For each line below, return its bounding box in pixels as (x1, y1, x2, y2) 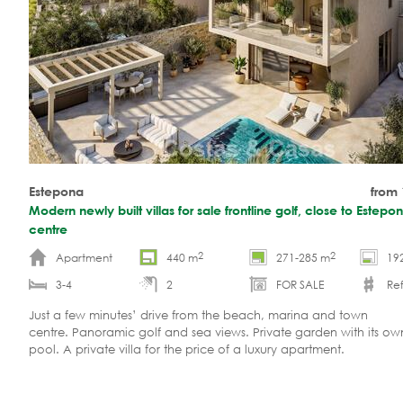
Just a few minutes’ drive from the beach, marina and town (29, 307, 368, 323)
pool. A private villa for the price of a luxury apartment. (29, 341, 345, 357)
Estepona (29, 183, 84, 199)
